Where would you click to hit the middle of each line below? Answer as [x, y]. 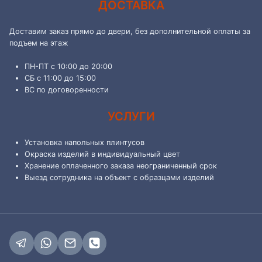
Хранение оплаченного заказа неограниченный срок [120, 166]
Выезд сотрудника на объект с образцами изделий [119, 178]
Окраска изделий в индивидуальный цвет [102, 154]
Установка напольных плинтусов [84, 143]
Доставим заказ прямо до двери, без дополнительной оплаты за [130, 32]
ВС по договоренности [66, 90]
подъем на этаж [39, 43]
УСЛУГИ [131, 117]
